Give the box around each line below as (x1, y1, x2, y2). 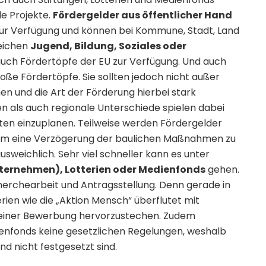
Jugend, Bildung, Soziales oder (30, 39, 186, 53)
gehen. (205, 163, 239, 176)
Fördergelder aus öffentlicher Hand (53, 8, 232, 22)
